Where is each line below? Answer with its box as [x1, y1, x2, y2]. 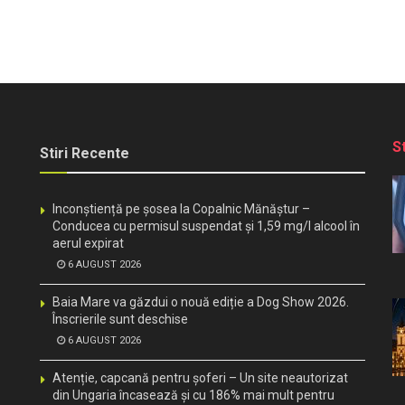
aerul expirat [52, 236, 124, 251]
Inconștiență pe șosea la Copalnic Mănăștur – [52, 202, 310, 217]
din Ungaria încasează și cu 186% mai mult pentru [52, 388, 334, 403]
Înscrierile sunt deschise [52, 312, 188, 327]
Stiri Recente [40, 145, 129, 163]
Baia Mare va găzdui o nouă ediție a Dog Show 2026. [52, 295, 349, 310]
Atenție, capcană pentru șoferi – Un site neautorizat [52, 371, 348, 386]
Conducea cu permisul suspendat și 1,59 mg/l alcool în [52, 219, 360, 234]
